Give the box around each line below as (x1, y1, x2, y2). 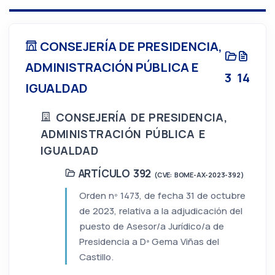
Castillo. (79, 250, 114, 264)
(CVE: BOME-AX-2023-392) (154, 170, 244, 180)
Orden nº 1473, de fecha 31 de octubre (79, 189, 246, 203)
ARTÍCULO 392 (75, 166, 155, 181)
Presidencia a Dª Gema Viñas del (79, 235, 219, 249)
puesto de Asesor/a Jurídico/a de (79, 220, 224, 233)
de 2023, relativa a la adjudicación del (79, 204, 242, 218)
